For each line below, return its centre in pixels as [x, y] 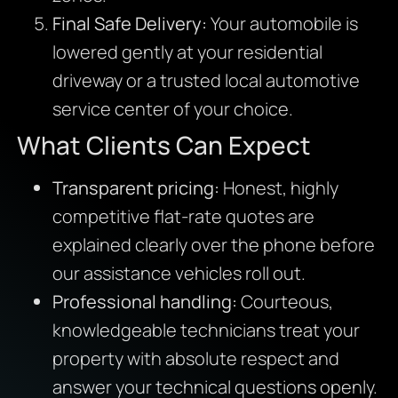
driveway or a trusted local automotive [206, 80]
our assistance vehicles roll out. [179, 273]
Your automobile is [282, 23]
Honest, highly [279, 187]
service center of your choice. [172, 108]
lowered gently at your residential [187, 52]
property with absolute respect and [195, 358]
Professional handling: [144, 301]
